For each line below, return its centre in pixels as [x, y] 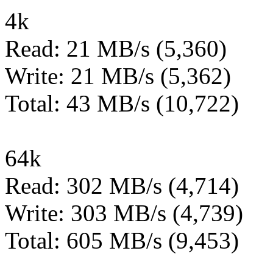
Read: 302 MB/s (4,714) [122, 186]
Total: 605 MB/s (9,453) [122, 240]
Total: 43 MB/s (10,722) [122, 103]
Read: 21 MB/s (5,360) [116, 48]
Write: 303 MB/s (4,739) [124, 213]
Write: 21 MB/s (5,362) [118, 76]
